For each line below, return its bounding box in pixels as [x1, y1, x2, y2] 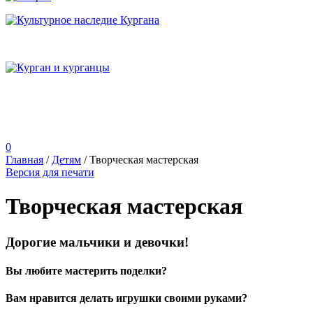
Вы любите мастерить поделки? [6, 265, 167, 277]
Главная [6, 154, 43, 166]
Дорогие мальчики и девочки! [6, 234, 189, 249]
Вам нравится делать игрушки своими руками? [6, 292, 247, 305]
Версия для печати [6, 166, 94, 178]
